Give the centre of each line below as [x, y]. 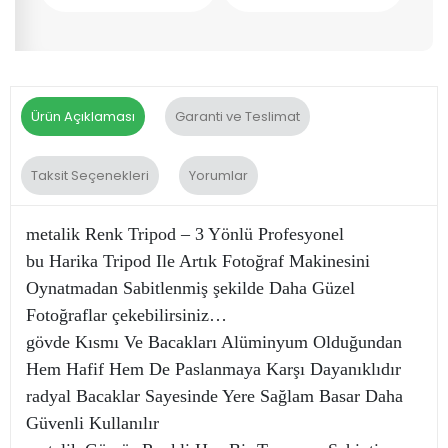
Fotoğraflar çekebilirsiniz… [126, 314]
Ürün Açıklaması [83, 116]
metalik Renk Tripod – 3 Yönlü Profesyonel [185, 233]
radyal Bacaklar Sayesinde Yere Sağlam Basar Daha [214, 395]
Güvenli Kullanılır [92, 422]
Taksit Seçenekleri [90, 175]
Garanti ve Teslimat [237, 116]
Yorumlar [218, 175]
